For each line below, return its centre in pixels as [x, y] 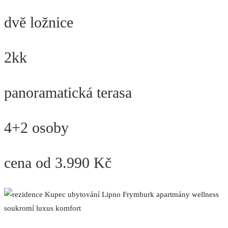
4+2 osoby [36, 128]
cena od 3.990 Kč [58, 163]
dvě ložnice [39, 22]
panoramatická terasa [68, 93]
